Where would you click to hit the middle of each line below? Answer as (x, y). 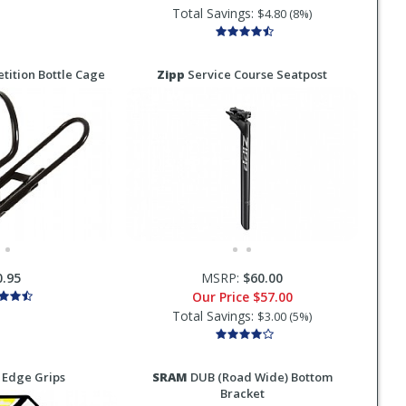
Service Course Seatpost (256, 74)
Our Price (222, 297)
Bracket (242, 393)
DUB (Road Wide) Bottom (260, 377)
